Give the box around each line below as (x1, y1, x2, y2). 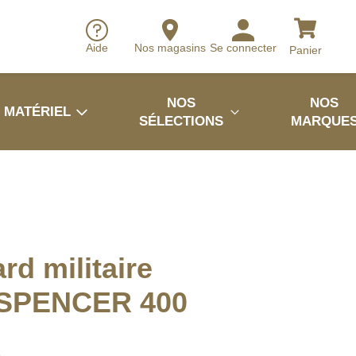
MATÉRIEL (4, 104, 71, 119)
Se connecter (210, 41, 277, 55)
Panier (288, 43, 322, 56)
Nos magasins (134, 41, 206, 55)
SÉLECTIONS (139, 113, 224, 129)
